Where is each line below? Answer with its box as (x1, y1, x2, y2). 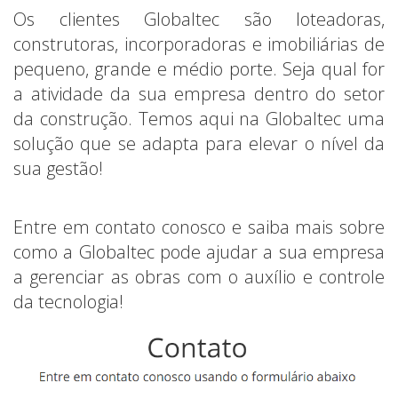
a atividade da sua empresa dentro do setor (13, 81, 385, 106)
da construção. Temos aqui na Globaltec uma (13, 106, 385, 131)
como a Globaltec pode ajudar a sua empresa (13, 239, 385, 264)
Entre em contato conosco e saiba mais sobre (13, 214, 385, 239)
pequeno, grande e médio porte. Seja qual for (13, 56, 385, 81)
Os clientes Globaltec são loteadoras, (13, 6, 385, 31)
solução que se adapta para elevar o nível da (13, 131, 385, 155)
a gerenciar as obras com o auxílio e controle (13, 264, 385, 289)
